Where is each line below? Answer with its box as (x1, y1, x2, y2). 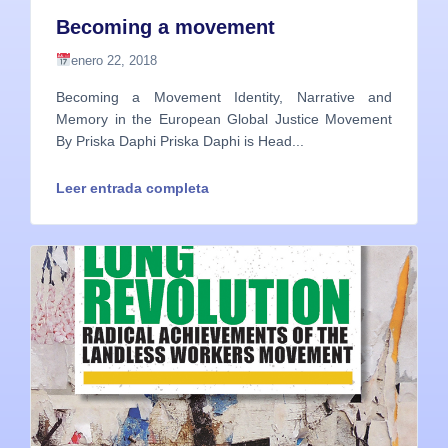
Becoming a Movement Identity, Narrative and (56, 89, 392, 106)
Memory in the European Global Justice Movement (56, 111, 392, 128)
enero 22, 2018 (70, 53, 157, 69)
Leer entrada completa (56, 180, 209, 197)
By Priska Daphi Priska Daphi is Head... (56, 133, 304, 150)
